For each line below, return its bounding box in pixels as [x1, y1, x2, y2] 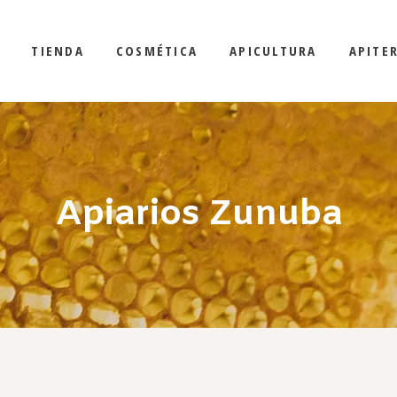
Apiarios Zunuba [55, 191, 342, 238]
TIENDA [31, 42, 84, 59]
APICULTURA [230, 42, 317, 59]
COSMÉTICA [115, 42, 198, 59]
